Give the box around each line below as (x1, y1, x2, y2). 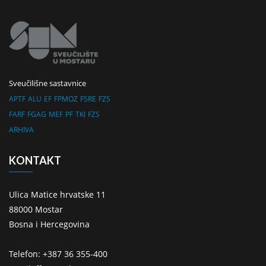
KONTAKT (9, 153, 61, 167)
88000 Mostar (9, 203, 63, 215)
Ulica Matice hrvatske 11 (9, 188, 106, 200)
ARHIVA (9, 124, 34, 135)
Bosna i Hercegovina (9, 218, 90, 230)
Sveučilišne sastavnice (9, 77, 86, 88)
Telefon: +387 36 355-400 (9, 248, 107, 259)
